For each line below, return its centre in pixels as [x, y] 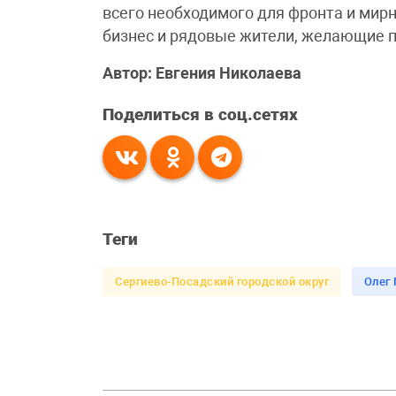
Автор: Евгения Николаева [202, 74]
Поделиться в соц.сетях [201, 115]
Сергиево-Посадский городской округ [222, 282]
